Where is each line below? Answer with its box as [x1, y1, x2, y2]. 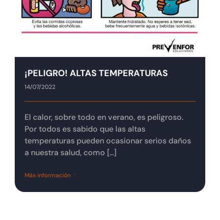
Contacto [12, 34, 45, 44]
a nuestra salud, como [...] [25, 147, 116, 158]
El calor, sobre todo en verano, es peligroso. [25, 112, 183, 123]
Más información [25, 171, 71, 180]
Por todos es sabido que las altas [25, 124, 145, 135]
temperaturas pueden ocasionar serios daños [25, 136, 191, 146]
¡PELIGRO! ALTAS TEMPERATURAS [25, 67, 168, 80]
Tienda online [12, 9, 60, 19]
